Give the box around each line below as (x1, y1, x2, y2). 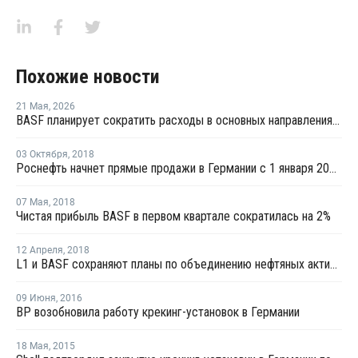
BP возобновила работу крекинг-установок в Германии (16, 304, 300, 320)
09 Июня (16, 292, 56, 304)
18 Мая (16, 340, 49, 352)
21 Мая (16, 101, 49, 112)
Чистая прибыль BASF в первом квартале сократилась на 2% (16, 209, 331, 224)
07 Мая (16, 197, 49, 208)
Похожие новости (16, 66, 160, 88)
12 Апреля (16, 245, 63, 256)
